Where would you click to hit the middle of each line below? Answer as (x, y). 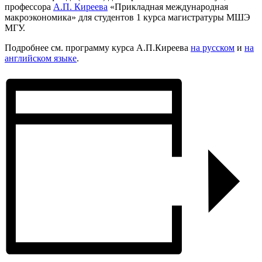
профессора (29, 6)
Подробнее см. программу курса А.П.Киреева (98, 47)
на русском (213, 47)
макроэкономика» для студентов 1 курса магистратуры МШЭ (127, 17)
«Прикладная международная (168, 6)
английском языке (41, 58)
